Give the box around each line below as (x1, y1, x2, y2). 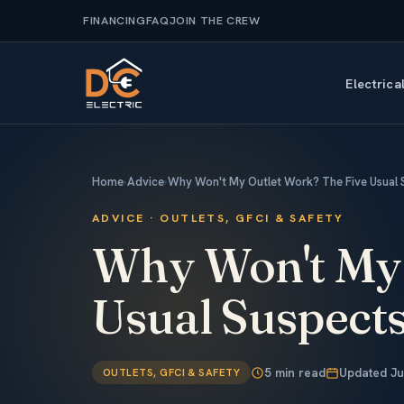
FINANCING (83, 13, 146, 28)
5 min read (264, 363, 326, 381)
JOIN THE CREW (169, 13, 261, 28)
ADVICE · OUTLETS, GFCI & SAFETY (92, 210, 344, 225)
